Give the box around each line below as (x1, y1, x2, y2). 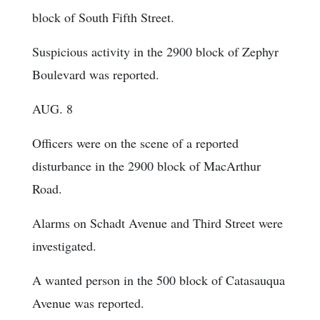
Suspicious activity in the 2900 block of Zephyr (32, 43, 279, 61)
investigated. (32, 237, 96, 255)
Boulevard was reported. (32, 66, 159, 84)
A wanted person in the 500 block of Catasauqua (32, 271, 285, 289)
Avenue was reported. (32, 294, 144, 312)
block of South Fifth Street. (32, 9, 174, 26)
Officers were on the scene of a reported (32, 134, 239, 152)
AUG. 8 (32, 100, 73, 118)
